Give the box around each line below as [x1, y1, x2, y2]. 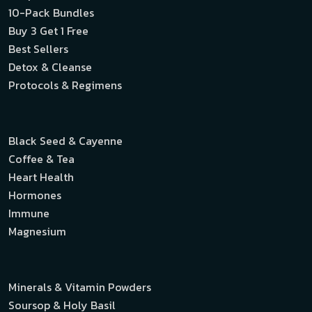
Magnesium [8, 222, 66, 240]
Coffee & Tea [8, 150, 75, 167]
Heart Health [8, 168, 74, 185]
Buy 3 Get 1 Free [8, 22, 88, 39]
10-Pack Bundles [8, 3, 94, 21]
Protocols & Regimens [8, 76, 122, 93]
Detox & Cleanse [8, 58, 92, 75]
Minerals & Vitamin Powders [8, 278, 151, 295]
